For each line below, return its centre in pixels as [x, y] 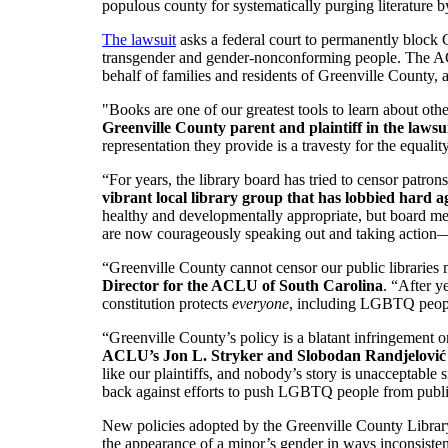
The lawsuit [139, 39]
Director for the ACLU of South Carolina [242, 285]
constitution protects [167, 303]
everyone [260, 303]
